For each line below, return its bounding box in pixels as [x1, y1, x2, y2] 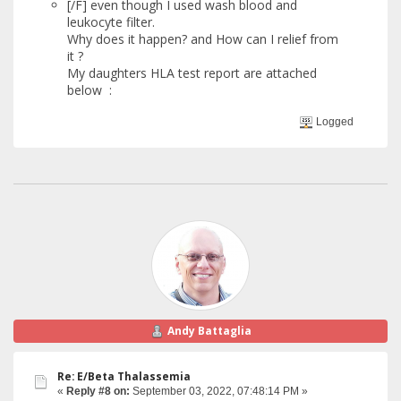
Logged [313, 115, 354, 128]
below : [67, 81, 112, 99]
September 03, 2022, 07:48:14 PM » [130, 384, 308, 397]
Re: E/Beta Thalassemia [57, 369, 191, 383]
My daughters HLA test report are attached [67, 64, 317, 82]
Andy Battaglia [166, 322, 252, 338]
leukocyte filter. [67, 13, 155, 31]
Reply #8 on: [66, 384, 130, 397]
